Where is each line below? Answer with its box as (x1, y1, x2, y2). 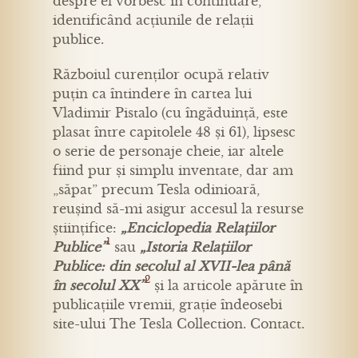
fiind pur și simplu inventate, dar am (53, 162, 293, 178)
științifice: (53, 220, 121, 236)
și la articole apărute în (150, 277, 303, 293)
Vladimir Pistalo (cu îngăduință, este (53, 105, 288, 121)
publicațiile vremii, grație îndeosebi (53, 296, 282, 312)
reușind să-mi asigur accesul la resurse (53, 201, 304, 217)
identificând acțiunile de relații (53, 12, 253, 28)
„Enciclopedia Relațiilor (121, 220, 275, 236)
